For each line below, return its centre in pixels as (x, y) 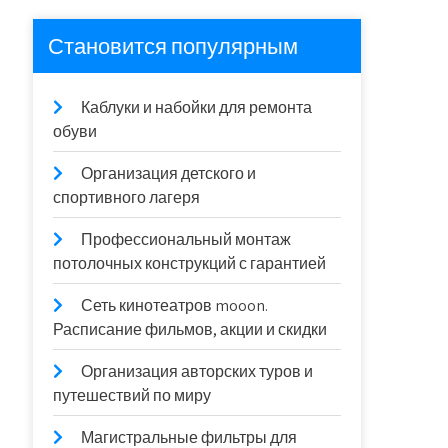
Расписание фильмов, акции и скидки (190, 329)
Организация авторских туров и (197, 371)
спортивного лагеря (127, 197)
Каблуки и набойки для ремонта (197, 107)
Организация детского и (169, 173)
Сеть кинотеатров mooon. (175, 305)
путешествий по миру (132, 395)
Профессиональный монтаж (186, 239)
